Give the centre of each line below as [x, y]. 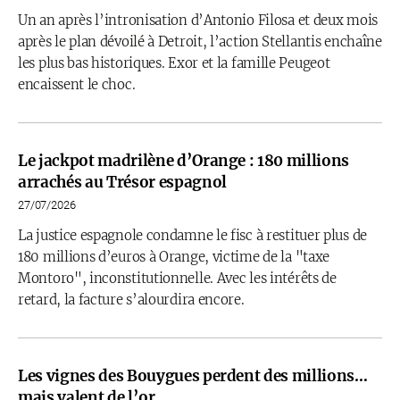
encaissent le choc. [77, 84]
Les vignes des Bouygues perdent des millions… [193, 376]
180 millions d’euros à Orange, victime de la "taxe [174, 257]
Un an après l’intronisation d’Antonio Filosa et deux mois [198, 20]
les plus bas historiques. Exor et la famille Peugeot [174, 63]
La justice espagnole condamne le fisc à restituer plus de [192, 235]
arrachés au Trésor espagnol [122, 182]
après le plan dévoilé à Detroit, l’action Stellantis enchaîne [200, 42]
